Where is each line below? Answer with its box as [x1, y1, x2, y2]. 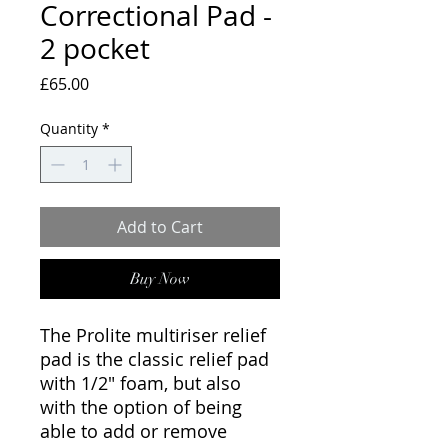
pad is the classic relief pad [40, 347, 269, 371]
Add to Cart [117, 216, 203, 238]
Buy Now [130, 269, 190, 289]
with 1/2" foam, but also [40, 371, 241, 395]
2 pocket [40, 30, 150, 67]
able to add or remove [40, 419, 227, 443]
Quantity [40, 119, 98, 138]
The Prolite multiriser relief [40, 323, 266, 347]
